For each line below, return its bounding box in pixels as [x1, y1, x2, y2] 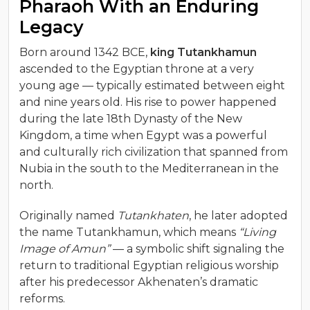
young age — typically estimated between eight [19, 78, 285, 92]
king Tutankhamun [150, 45, 257, 59]
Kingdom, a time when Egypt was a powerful [19, 128, 267, 142]
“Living [239, 225, 276, 239]
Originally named [19, 208, 118, 222]
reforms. [19, 291, 65, 305]
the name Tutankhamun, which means [19, 225, 239, 239]
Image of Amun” [19, 241, 110, 255]
